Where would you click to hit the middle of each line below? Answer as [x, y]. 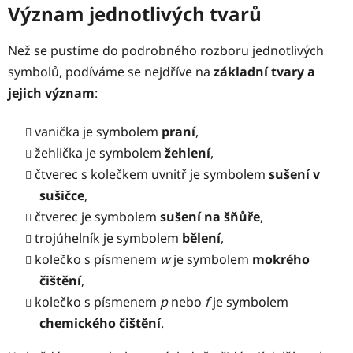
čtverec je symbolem [97, 216]
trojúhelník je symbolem [108, 238]
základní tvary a [264, 71]
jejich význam [51, 93]
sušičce [62, 195]
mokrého [281, 259]
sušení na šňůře [210, 216]
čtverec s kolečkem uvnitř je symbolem [152, 174]
